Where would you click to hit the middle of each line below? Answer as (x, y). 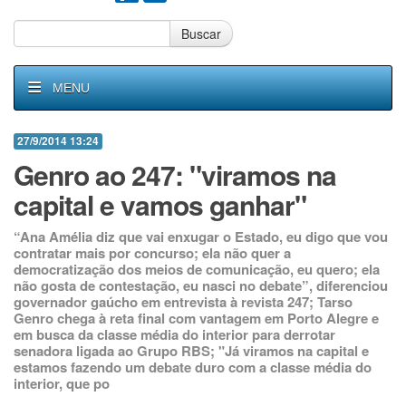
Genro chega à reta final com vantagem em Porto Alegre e (196, 318)
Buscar (201, 34)
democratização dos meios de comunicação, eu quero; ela (197, 269)
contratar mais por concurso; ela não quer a (152, 253)
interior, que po (62, 383)
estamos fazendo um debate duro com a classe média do (193, 367)
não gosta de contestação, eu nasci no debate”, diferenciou (201, 285)
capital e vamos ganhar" (160, 204)
